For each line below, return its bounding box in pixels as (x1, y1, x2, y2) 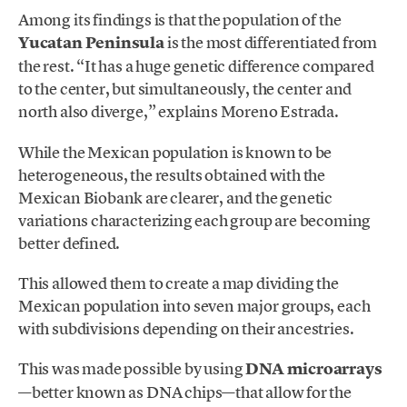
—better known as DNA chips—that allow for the (18, 381, 352, 402)
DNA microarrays (245, 357, 382, 380)
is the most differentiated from (164, 32, 378, 54)
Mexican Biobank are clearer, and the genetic (18, 186, 333, 208)
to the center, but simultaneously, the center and (18, 78, 352, 100)
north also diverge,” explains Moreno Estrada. (18, 101, 339, 123)
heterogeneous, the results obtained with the (18, 164, 326, 185)
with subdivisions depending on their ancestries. (18, 317, 354, 339)
